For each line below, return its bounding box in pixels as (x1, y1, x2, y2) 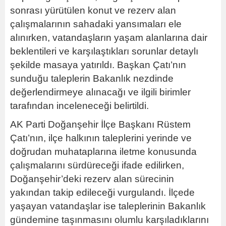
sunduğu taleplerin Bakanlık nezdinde (10, 73, 174, 84)
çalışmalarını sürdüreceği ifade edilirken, (10, 159, 184, 171)
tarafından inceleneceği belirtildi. (10, 100, 149, 111)
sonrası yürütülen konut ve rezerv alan (10, 5, 176, 16)
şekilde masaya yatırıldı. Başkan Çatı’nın (10, 59, 186, 70)
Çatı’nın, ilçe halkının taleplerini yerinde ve (10, 132, 192, 143)
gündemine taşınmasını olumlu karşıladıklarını (10, 214, 209, 225)
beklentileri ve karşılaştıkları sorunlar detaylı (10, 45, 198, 56)
